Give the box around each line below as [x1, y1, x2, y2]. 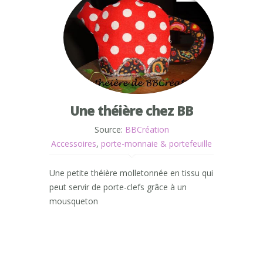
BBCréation [124, 124, 169, 136]
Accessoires [51, 138, 96, 150]
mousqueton [49, 195, 98, 207]
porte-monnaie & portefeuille [101, 138, 212, 150]
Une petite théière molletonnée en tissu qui [49, 167, 213, 179]
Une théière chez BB [70, 102, 193, 120]
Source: [94, 124, 125, 136]
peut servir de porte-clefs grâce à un [49, 181, 187, 193]
